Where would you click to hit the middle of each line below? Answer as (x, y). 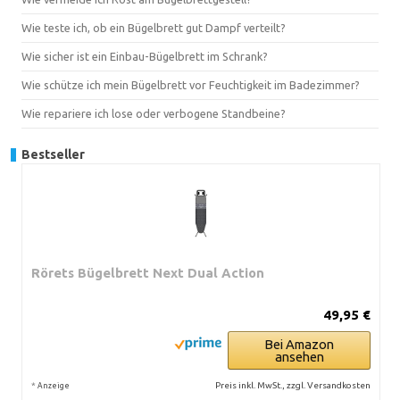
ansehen (299, 356)
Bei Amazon (299, 344)
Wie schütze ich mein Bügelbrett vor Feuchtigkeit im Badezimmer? (191, 84)
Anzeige (54, 385)
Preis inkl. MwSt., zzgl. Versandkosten (293, 385)
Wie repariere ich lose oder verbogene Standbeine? (154, 113)
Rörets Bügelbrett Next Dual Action (148, 272)
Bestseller (53, 154)
